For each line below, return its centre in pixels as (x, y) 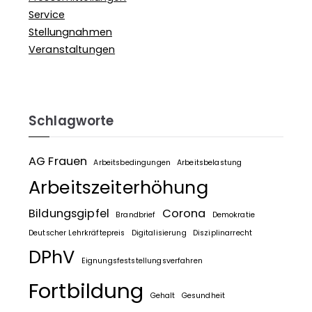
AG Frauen (58, 161)
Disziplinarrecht (223, 233)
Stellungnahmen (70, 32)
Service (47, 14)
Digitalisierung (159, 233)
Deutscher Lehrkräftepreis (77, 233)
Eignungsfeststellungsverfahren (142, 260)
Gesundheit (203, 295)
